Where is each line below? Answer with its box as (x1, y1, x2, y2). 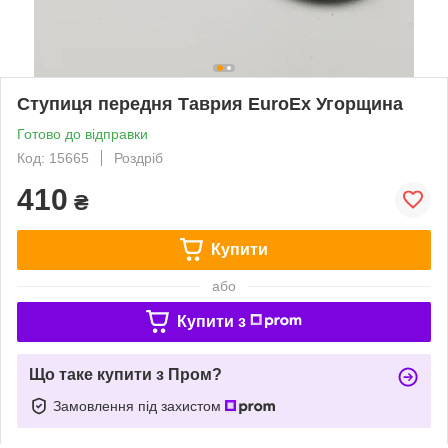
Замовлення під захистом (53, 397, 225, 414)
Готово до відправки (17, 125, 148, 142)
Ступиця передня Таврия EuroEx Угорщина (17, 93, 403, 114)
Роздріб (114, 149, 163, 166)
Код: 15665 (17, 149, 89, 166)
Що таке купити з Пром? (29, 365, 222, 383)
